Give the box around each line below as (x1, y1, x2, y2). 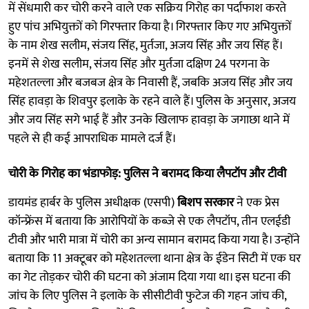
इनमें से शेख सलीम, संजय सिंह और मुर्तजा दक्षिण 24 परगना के (8, 53, 270, 74)
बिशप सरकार (177, 192, 234, 213)
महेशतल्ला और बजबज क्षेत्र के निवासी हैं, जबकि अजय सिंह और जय (8, 72, 292, 93)
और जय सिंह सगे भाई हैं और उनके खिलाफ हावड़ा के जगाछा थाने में (8, 109, 290, 130)
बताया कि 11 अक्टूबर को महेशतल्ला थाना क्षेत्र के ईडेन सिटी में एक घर (8, 248, 301, 269)
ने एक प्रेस (234, 192, 279, 213)
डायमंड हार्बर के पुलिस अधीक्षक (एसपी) (8, 192, 177, 213)
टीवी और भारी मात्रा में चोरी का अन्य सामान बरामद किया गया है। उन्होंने (8, 229, 300, 250)
